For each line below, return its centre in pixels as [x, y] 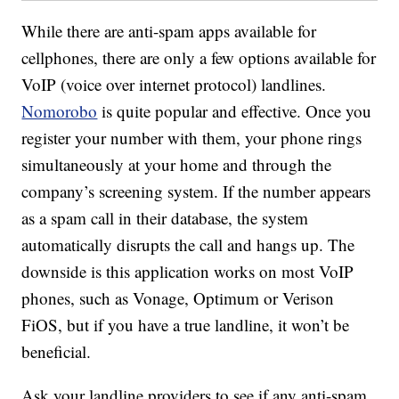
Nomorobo [60, 111]
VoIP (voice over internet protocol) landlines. [174, 85]
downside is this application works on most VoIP [188, 272]
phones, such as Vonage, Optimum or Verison [178, 298]
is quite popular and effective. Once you [235, 111]
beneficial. [57, 352]
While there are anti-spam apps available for [169, 31]
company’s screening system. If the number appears [196, 191]
